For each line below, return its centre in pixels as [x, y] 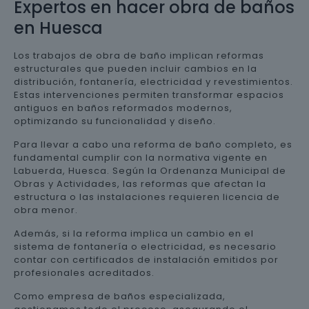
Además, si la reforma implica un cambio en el [134, 233]
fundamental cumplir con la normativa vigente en [141, 157]
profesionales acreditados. [84, 272]
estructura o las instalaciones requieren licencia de [147, 197]
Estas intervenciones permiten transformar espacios [149, 94]
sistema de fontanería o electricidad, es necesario [145, 246]
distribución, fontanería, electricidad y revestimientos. [153, 81]
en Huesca [58, 28]
